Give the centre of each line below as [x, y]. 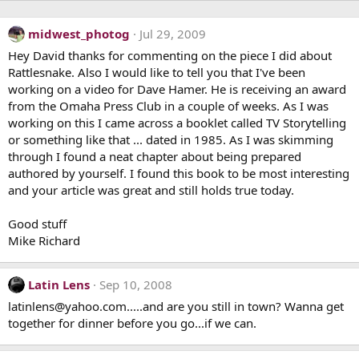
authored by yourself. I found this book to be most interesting [179, 173]
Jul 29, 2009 [173, 34]
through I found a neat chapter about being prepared [155, 156]
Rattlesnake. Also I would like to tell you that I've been [157, 72]
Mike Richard [44, 240]
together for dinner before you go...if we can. [132, 323]
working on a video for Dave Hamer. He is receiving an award [177, 89]
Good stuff [37, 224]
